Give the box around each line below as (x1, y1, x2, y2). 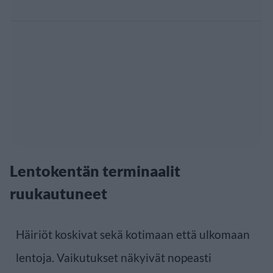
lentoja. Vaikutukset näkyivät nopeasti (16, 250, 211, 264)
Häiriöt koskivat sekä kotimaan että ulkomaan (16, 227, 250, 241)
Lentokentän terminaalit (10, 161, 180, 180)
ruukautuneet (10, 183, 107, 202)
